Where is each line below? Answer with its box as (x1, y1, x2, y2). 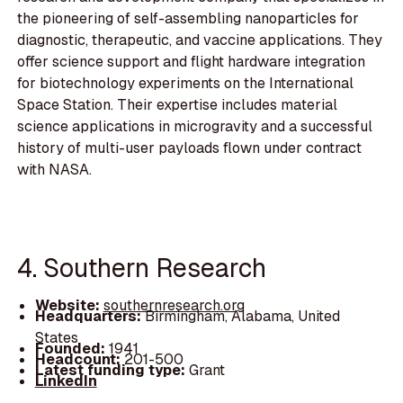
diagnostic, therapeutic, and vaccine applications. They (17, 30, 383, 49)
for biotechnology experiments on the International (17, 73, 354, 93)
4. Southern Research (17, 251, 267, 285)
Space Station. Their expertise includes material (17, 94, 338, 114)
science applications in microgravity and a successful (17, 116, 373, 136)
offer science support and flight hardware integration (17, 51, 366, 71)
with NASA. (17, 159, 93, 179)
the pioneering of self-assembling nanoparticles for (17, 8, 360, 28)
